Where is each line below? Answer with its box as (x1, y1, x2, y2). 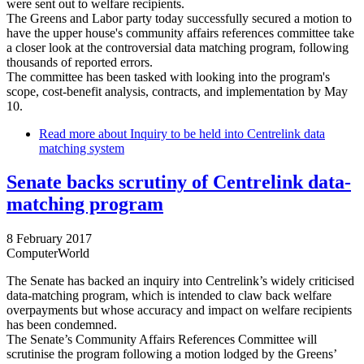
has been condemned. (6, 318, 117, 332)
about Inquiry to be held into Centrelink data (95, 126, 325, 141)
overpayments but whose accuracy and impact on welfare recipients (6, 303, 352, 318)
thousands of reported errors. (6, 54, 153, 69)
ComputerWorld (6, 246, 89, 261)
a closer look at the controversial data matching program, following (6, 40, 349, 54)
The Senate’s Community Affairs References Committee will (6, 332, 317, 347)
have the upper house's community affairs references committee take (6, 25, 354, 40)
